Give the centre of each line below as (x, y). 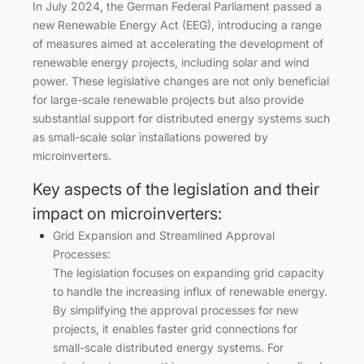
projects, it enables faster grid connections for (175, 328)
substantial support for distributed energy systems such (181, 118)
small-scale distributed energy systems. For (168, 347)
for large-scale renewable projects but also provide (168, 99)
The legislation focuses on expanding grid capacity (188, 272)
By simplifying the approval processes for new (175, 310)
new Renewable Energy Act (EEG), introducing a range (177, 24)
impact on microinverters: (127, 213)
